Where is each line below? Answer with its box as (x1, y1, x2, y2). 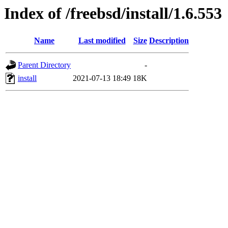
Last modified (78, 36, 126, 45)
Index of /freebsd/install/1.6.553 (4, 4, 222, 22)
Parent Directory (18, 61, 71, 70)
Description (149, 36, 189, 45)
